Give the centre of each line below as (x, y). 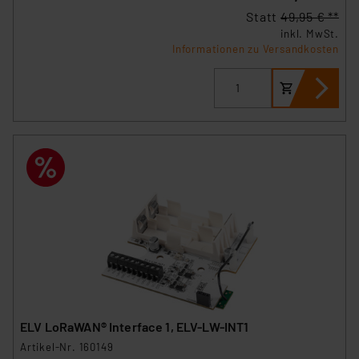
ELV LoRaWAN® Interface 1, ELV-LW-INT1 (135, 326)
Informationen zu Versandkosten (256, 48)
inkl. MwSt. (310, 33)
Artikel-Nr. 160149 (67, 347)
